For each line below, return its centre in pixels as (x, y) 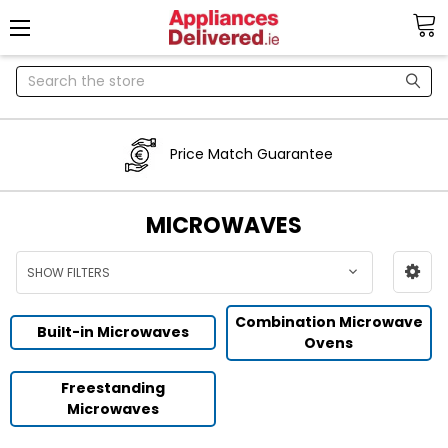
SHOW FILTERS (69, 272)
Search (40, 75)
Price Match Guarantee (251, 154)
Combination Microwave (328, 321)
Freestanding (112, 387)
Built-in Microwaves (112, 332)
